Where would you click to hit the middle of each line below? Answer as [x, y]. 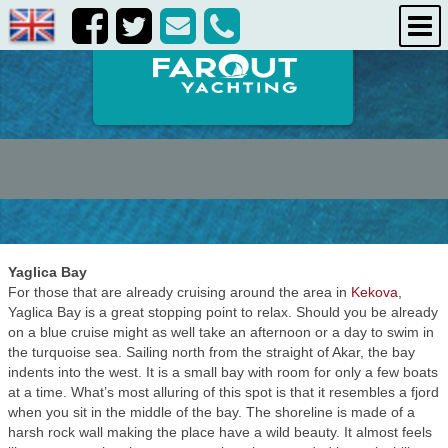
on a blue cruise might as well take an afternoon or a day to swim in [221, 332]
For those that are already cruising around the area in [179, 292]
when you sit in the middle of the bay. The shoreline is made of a [211, 412]
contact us [223, 105]
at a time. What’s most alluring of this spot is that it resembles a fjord [223, 392]
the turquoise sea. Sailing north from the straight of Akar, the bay [211, 352]
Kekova [374, 292]
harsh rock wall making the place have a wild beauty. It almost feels [220, 432]
